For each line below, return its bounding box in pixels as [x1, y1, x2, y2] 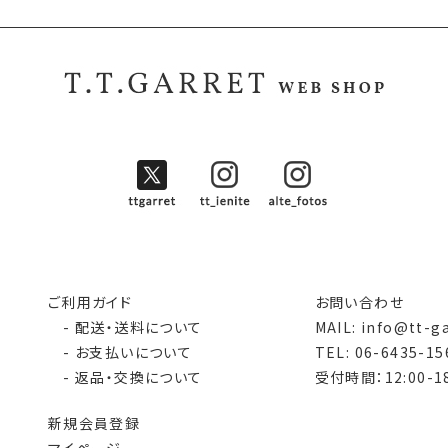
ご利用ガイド [47, 292, 133, 313]
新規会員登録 [47, 413, 141, 434]
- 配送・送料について [47, 317, 203, 338]
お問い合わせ [314, 292, 404, 313]
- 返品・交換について [47, 367, 203, 388]
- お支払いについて [47, 342, 193, 363]
